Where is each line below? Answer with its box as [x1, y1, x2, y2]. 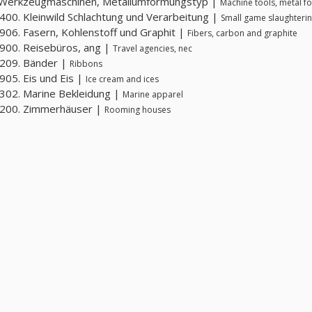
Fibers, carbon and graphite [187, 27, 297, 40]
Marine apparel [123, 88, 183, 101]
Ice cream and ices [86, 73, 159, 86]
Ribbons [70, 58, 102, 70]
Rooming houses [104, 104, 171, 116]
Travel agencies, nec [113, 42, 192, 55]
